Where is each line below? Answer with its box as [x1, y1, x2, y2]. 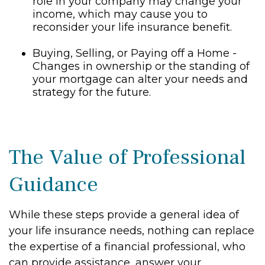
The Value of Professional [9, 144, 245, 171]
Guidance [9, 171, 98, 198]
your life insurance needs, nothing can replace [9, 224, 254, 237]
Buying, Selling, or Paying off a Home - [33, 47, 237, 60]
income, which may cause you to [33, 8, 208, 21]
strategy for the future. [33, 86, 151, 99]
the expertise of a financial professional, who [9, 240, 245, 253]
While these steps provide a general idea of [9, 208, 239, 221]
